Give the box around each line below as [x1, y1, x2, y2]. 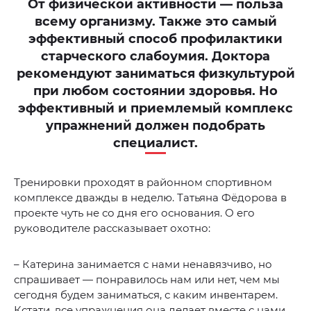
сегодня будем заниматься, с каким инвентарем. [14, 288, 278, 302]
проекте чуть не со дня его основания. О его [14, 206, 255, 220]
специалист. [113, 135, 198, 151]
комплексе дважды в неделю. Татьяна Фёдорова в [14, 191, 287, 205]
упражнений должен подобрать [46, 118, 265, 134]
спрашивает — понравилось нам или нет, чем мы [14, 273, 280, 287]
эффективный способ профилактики [28, 31, 283, 47]
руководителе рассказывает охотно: [14, 221, 210, 235]
